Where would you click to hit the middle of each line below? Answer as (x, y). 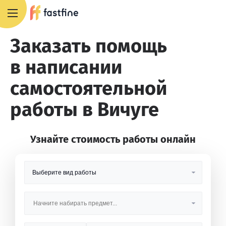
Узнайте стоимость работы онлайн (113, 139)
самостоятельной (89, 88)
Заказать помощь (89, 46)
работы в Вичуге (84, 109)
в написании (66, 67)
